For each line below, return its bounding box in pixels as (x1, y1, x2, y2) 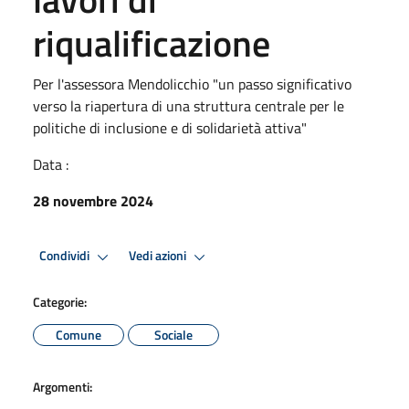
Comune (56, 324, 101, 344)
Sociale (154, 324, 193, 344)
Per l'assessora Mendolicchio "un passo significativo (33, 72, 351, 95)
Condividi (39, 246, 92, 267)
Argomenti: (33, 376, 92, 396)
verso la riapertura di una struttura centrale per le (33, 94, 344, 117)
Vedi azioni (129, 246, 189, 267)
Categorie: (33, 291, 87, 311)
